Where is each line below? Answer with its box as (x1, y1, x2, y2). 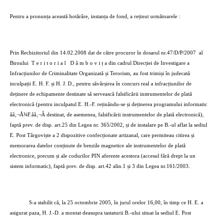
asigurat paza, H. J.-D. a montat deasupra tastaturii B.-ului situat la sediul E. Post (10, 210, 191, 216)
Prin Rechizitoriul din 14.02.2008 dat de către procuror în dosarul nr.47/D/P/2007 (10, 50, 196, 55)
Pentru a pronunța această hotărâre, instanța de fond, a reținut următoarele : (10, 14, 180, 19)
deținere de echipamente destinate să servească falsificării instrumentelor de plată (10, 91, 192, 97)
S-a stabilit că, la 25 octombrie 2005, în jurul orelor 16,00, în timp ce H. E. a (29, 200, 203, 205)
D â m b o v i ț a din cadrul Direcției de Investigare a (70, 60, 190, 66)
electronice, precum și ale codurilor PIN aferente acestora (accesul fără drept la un (10, 153, 195, 159)
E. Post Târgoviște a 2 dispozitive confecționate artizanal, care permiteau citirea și (10, 133, 194, 138)
